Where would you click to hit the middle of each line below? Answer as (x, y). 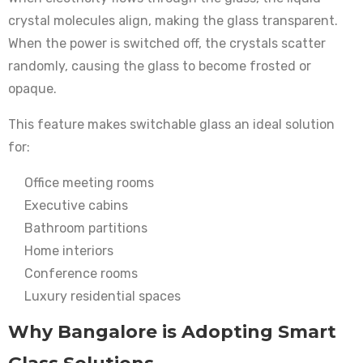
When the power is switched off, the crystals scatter (167, 44)
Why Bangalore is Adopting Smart (172, 332)
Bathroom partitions (86, 228)
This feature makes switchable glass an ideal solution (171, 125)
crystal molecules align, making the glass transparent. (173, 21)
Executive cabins (76, 206)
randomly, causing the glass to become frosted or (160, 66)
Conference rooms (81, 274)
